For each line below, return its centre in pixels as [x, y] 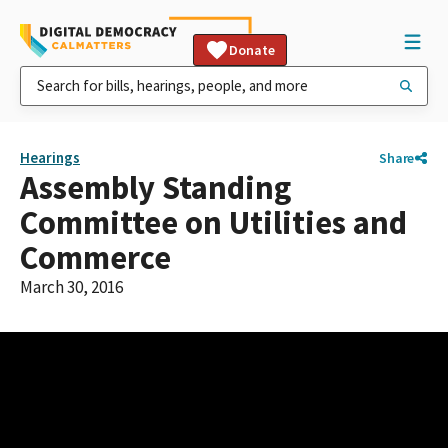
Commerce [95, 257]
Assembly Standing [155, 187]
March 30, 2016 [71, 287]
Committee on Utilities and [213, 222]
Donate [252, 50]
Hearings [50, 157]
